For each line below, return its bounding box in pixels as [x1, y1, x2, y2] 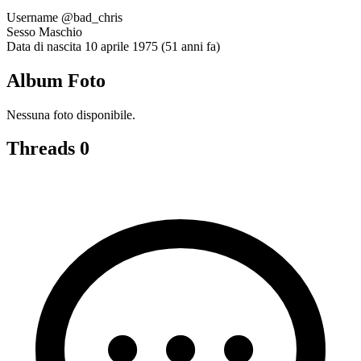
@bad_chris [61, 10, 122, 24]
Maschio [39, 24, 82, 39]
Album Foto [6, 69, 106, 91]
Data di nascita [6, 39, 81, 53]
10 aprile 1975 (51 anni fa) [85, 39, 220, 53]
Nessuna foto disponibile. [6, 107, 135, 122]
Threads [6, 138, 80, 160]
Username [6, 10, 58, 24]
